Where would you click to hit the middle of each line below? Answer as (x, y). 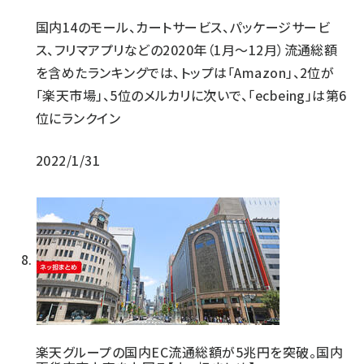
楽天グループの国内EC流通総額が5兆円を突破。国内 (190, 352)
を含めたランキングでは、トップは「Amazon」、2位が (185, 72)
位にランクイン (78, 118)
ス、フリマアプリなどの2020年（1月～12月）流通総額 (187, 50)
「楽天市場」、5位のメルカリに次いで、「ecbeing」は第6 (191, 95)
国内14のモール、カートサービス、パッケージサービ (183, 27)
